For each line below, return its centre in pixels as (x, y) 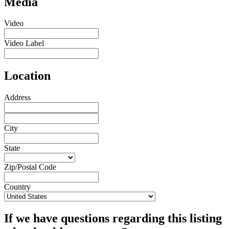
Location (27, 76)
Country (17, 187)
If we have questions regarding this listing (113, 219)
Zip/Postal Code (30, 167)
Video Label (24, 43)
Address (17, 98)
